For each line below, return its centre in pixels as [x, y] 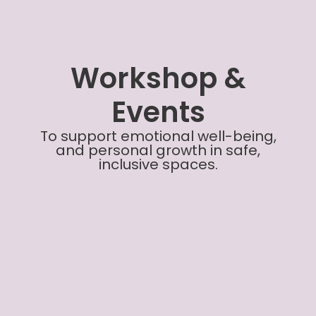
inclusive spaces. [158, 164]
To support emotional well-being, [158, 136]
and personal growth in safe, [158, 150]
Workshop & [158, 78]
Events [158, 112]
